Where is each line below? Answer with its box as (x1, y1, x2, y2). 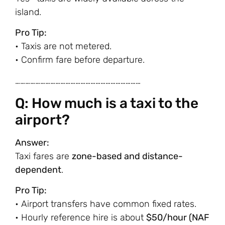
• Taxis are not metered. (15, 41, 111, 52)
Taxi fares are (15, 150, 72, 162)
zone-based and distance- (72, 150, 183, 162)
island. (15, 6, 41, 18)
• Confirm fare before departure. (15, 54, 145, 66)
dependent (15, 164, 61, 175)
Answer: (15, 137, 49, 148)
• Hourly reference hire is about (15, 212, 146, 223)
